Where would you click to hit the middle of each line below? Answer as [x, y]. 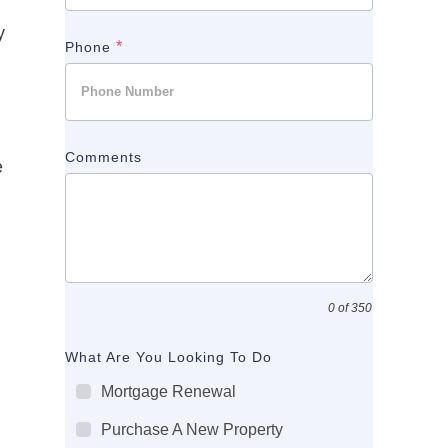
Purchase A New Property [192, 429]
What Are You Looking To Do [169, 356]
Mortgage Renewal [169, 391]
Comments [104, 156]
